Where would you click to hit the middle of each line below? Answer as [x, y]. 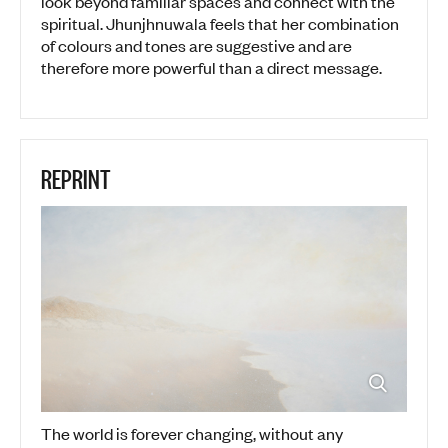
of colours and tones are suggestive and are [196, 45]
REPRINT [76, 178]
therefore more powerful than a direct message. [211, 67]
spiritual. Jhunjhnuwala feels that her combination [220, 23]
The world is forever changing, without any [192, 433]
